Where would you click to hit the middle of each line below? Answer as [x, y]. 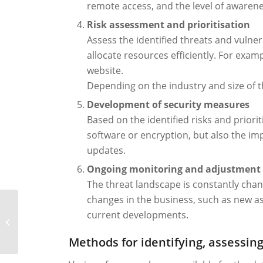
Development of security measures [168, 105]
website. [105, 71]
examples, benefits [53, 227]
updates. [107, 151]
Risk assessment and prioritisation [169, 25]
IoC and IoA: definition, [60, 215]
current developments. [138, 215]
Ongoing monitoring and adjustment [174, 169]
